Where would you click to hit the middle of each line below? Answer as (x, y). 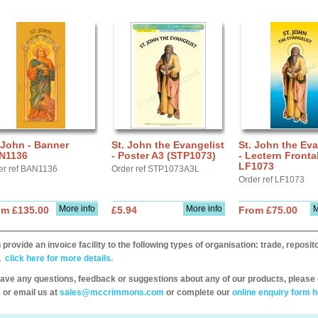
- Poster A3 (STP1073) (164, 155)
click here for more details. (58, 258)
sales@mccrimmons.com (112, 292)
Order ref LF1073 (272, 180)
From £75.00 (268, 210)
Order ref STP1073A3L (155, 169)
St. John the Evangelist (168, 145)
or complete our (198, 292)
